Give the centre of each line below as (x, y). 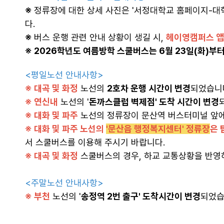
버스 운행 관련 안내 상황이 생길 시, (100, 37)
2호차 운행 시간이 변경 (149, 88)
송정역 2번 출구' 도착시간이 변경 (141, 196)
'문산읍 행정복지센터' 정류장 (158, 129)
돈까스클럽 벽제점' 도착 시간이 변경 (154, 102)
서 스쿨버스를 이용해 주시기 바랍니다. (95, 142)
